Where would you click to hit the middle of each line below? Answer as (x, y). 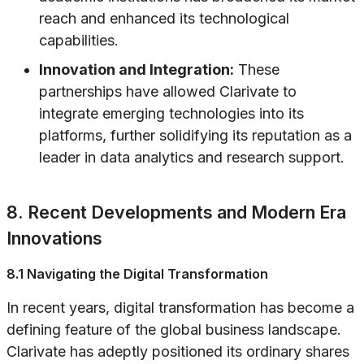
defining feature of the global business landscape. (174, 330)
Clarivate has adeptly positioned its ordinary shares (178, 352)
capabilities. (79, 41)
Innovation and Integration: (136, 70)
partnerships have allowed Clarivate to (168, 92)
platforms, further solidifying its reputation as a (195, 136)
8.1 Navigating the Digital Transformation (137, 274)
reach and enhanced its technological (164, 19)
